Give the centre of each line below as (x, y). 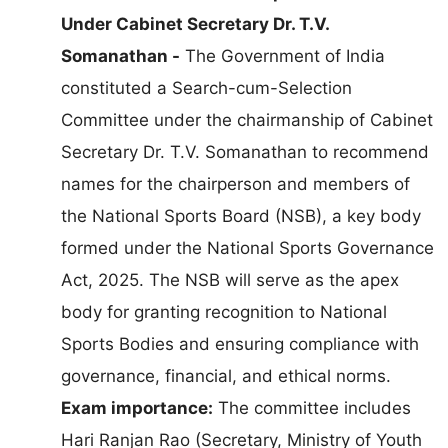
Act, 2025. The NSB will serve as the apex (230, 280)
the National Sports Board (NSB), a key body (241, 216)
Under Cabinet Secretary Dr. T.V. (195, 24)
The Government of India (282, 56)
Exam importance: (137, 408)
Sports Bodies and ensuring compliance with (240, 344)
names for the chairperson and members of (235, 184)
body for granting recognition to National (224, 312)
